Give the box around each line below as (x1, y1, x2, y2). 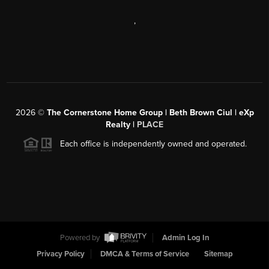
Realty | (106, 119, 137, 130)
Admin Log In (162, 232, 210, 243)
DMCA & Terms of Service (100, 249, 189, 259)
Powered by (59, 232, 101, 243)
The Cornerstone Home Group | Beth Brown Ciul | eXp (46, 107, 254, 118)
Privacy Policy (36, 249, 85, 259)
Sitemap (204, 249, 233, 259)
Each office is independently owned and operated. (52, 138, 247, 149)
